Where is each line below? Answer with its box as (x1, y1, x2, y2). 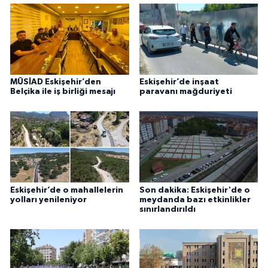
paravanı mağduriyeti (139, 87, 232, 96)
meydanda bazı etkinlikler (139, 195, 251, 204)
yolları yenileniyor (10, 195, 87, 204)
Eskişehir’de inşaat (139, 77, 219, 86)
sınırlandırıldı (139, 205, 196, 214)
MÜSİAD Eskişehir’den (10, 77, 101, 86)
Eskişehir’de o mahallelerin (10, 185, 123, 194)
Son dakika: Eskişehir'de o (139, 185, 250, 194)
